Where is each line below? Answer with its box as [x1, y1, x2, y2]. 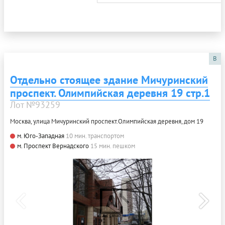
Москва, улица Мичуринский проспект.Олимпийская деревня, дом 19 [10, 117, 203, 126]
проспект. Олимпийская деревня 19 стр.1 [10, 85, 210, 100]
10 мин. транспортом [66, 131, 124, 140]
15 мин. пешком [90, 141, 135, 150]
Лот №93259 [10, 98, 60, 110]
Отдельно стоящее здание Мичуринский [10, 72, 208, 87]
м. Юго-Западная [17, 131, 64, 140]
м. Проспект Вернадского [17, 141, 89, 150]
